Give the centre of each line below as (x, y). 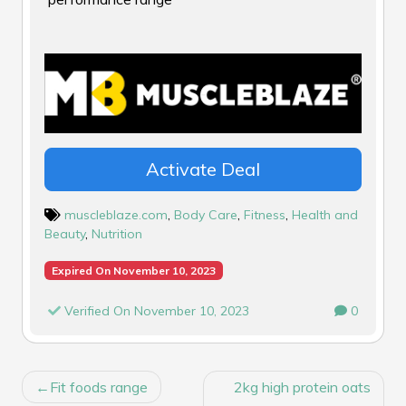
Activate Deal (203, 169)
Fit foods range (99, 387)
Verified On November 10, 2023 (155, 310)
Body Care (206, 214)
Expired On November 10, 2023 (133, 270)
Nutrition (117, 233)
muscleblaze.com (116, 214)
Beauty (65, 233)
